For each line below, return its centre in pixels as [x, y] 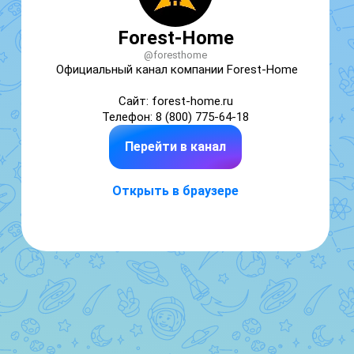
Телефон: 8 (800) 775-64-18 [175, 117]
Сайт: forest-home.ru [175, 101]
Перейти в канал [175, 147]
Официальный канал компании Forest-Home [177, 70]
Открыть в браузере [175, 191]
